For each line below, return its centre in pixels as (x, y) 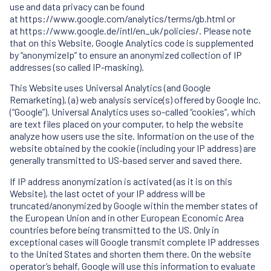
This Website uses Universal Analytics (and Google (110, 88)
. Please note (225, 31)
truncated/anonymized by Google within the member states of (134, 205)
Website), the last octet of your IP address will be (107, 193)
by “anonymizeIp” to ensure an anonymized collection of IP (126, 55)
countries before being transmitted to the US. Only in (114, 229)
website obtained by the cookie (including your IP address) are (133, 148)
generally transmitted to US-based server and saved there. (126, 160)
